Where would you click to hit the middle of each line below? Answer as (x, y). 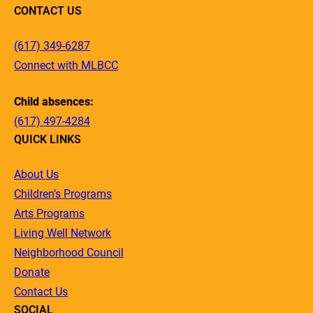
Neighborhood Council (69, 252)
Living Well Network (63, 233)
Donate (32, 272)
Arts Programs (50, 213)
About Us (37, 174)
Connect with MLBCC (66, 65)
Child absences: (54, 101)
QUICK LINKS (48, 139)
